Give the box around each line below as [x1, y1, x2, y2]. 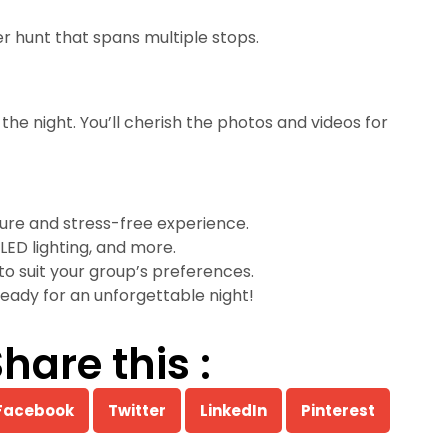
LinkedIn [199, 399, 267, 421]
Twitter [107, 399, 166, 421]
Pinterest [300, 399, 375, 421]
